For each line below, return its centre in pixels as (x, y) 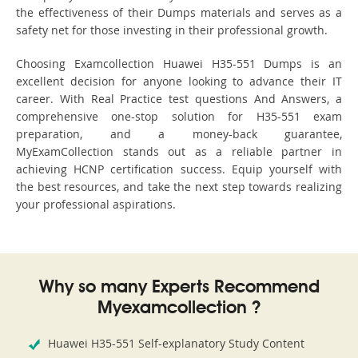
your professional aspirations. (96, 205)
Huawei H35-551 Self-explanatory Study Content (176, 344)
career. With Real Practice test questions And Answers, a (179, 99)
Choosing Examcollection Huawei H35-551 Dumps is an (179, 64)
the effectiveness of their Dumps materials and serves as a (179, 13)
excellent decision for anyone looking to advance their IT (179, 82)
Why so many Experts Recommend (179, 288)
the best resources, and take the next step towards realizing (179, 187)
